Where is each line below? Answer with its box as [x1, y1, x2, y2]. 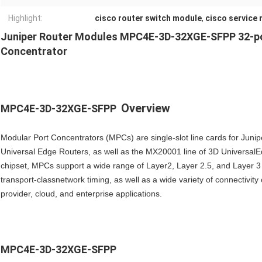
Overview [121, 101, 170, 116]
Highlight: [8, 13, 43, 23]
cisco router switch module [95, 13, 202, 23]
